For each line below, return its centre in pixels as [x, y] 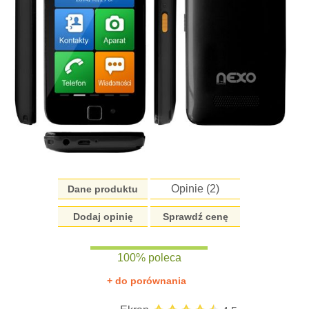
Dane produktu [103, 189]
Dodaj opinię [103, 216]
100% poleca [149, 257]
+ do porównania [146, 280]
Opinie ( [191, 188]
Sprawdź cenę [195, 216]
